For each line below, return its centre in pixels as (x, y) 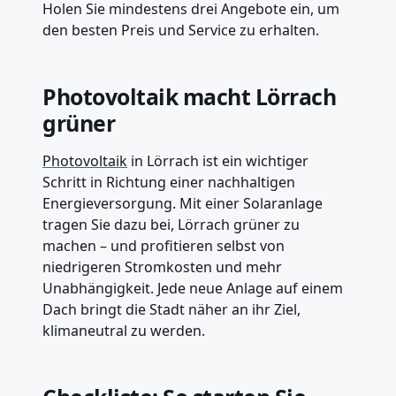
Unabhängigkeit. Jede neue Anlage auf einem (193, 288)
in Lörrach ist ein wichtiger (218, 160)
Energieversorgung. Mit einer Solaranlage (183, 203)
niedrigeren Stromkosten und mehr (162, 267)
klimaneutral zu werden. (124, 330)
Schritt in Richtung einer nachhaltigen (169, 182)
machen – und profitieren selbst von (164, 245)
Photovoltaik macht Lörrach (190, 96)
